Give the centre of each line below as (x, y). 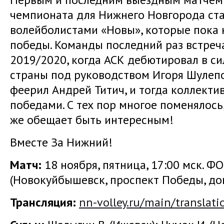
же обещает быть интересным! (92, 119)
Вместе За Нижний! (61, 142)
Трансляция (41, 202)
